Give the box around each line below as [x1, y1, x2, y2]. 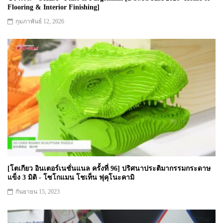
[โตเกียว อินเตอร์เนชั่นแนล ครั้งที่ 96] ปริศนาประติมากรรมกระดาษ [7, 165, 211, 173]
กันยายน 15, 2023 [15, 188, 60, 196]
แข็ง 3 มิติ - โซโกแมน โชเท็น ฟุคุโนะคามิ [7, 174, 134, 182]
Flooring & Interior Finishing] [7, 3, 100, 11]
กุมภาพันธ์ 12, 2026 [15, 17, 64, 25]
